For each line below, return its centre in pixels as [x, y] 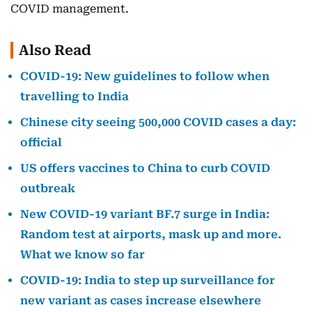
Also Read [55, 50]
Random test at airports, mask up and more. [151, 234]
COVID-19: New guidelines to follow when [145, 76]
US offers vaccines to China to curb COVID [145, 168]
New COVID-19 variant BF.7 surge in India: [145, 214]
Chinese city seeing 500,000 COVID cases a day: [158, 122]
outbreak [48, 188]
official [41, 142]
